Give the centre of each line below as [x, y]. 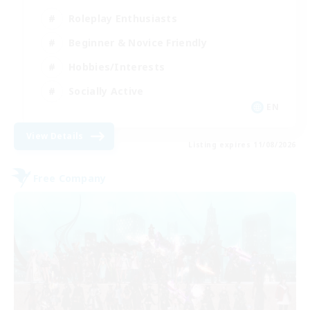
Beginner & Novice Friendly [138, 42]
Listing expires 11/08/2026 [242, 145]
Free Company [70, 178]
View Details [55, 136]
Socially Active [106, 91]
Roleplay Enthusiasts [123, 18]
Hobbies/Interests [117, 66]
